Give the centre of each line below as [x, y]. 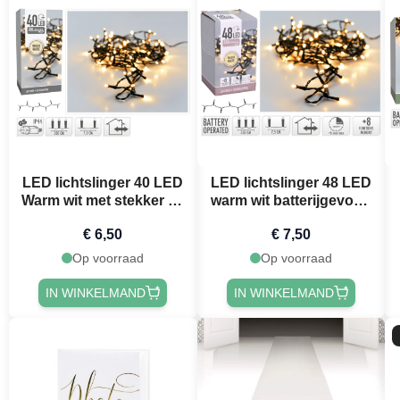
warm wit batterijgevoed [291, 200]
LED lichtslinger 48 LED [291, 182]
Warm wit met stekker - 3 [103, 200]
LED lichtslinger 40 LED [103, 182]
